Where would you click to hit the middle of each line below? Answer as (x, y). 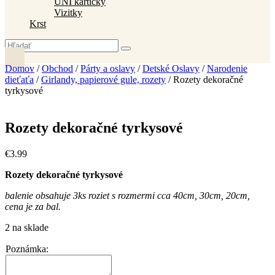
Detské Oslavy (171, 69)
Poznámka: (27, 249)
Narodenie (227, 69)
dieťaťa (19, 80)
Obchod (57, 69)
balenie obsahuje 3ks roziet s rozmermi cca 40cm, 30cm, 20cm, (127, 196)
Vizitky (68, 13)
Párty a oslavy (108, 69)
